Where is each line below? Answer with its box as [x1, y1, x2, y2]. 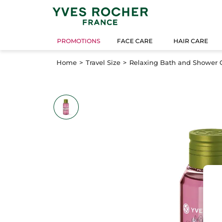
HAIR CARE [173, 37, 209, 45]
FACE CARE [117, 37, 153, 45]
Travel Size [86, 58, 120, 66]
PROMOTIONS [57, 37, 101, 45]
